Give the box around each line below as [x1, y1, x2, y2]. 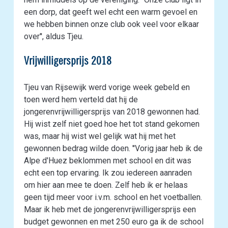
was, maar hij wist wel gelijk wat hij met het [23, 131, 176, 141]
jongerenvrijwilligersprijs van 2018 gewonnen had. [23, 106, 200, 117]
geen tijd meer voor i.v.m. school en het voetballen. [23, 192, 202, 202]
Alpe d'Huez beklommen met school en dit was [23, 155, 191, 165]
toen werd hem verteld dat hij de [23, 94, 138, 104]
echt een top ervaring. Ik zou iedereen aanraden [23, 167, 192, 178]
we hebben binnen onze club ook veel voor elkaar [23, 19, 199, 29]
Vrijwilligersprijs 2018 [23, 53, 111, 67]
